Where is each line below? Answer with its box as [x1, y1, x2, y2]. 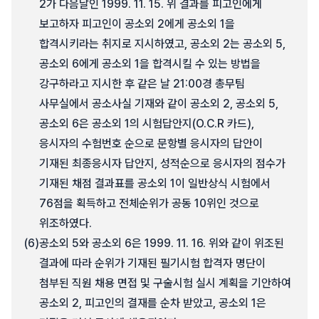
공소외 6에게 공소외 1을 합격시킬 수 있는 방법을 [39, 57, 261, 70]
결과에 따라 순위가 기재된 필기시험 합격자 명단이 [39, 256, 266, 270]
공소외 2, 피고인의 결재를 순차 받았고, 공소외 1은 [39, 296, 266, 310]
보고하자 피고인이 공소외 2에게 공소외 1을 [39, 17, 235, 31]
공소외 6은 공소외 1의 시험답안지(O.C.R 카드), [39, 117, 254, 130]
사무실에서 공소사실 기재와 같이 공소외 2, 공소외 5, [39, 97, 278, 110]
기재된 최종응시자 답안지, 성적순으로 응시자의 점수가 [39, 157, 286, 170]
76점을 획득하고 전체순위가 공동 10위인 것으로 [39, 197, 259, 210]
